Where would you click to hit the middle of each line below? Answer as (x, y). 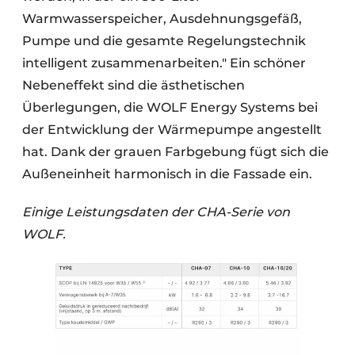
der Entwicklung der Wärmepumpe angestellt (172, 130)
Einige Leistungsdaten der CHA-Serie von (156, 212)
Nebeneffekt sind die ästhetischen (134, 86)
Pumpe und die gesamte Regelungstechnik (164, 41)
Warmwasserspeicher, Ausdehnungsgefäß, (162, 19)
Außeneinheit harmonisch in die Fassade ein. (167, 174)
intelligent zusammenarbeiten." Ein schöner (164, 63)
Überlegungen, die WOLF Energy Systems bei (170, 108)
